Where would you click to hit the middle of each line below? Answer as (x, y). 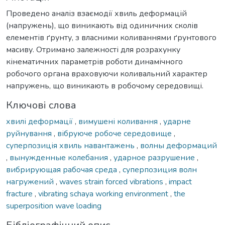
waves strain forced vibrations (112, 182)
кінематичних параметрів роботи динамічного (94, 62)
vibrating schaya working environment (104, 194)
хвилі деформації (40, 121)
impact (180, 182)
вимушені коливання (119, 121)
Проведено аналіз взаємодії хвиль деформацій (96, 13)
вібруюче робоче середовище (116, 133)
